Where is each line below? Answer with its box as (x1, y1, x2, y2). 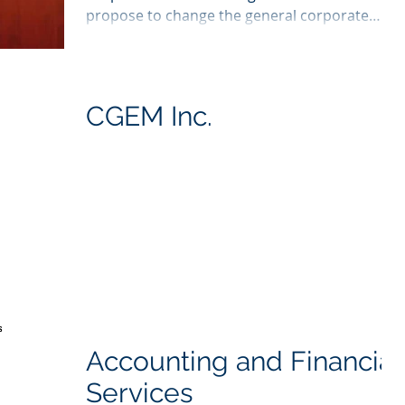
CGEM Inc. (86, 100, 212, 132)
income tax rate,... (86, 26, 207, 47)
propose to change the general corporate (86, 5, 369, 25)
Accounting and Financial (86, 345, 400, 378)
